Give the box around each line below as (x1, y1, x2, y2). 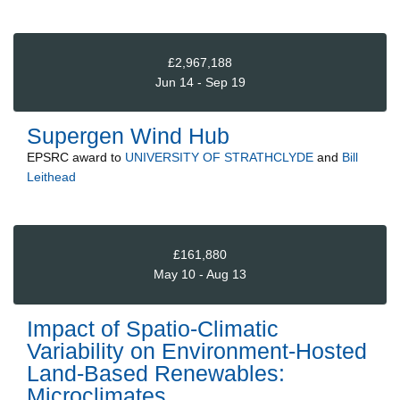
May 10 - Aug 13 (154, 267, 246, 282)
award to (69, 150, 125, 165)
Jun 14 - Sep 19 (154, 74, 246, 89)
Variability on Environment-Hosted (27, 337, 367, 363)
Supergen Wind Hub (27, 123, 229, 149)
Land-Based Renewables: (27, 360, 285, 386)
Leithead (27, 170, 76, 185)
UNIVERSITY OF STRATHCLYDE (125, 150, 313, 165)
